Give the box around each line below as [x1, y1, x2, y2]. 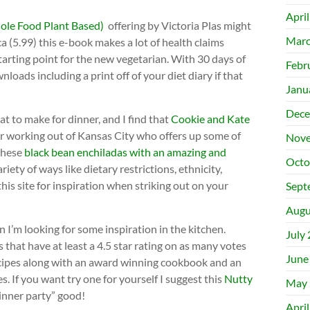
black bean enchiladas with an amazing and [24, 145, 226, 158]
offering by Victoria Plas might [104, 18, 251, 32]
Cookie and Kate [171, 111, 250, 125]
